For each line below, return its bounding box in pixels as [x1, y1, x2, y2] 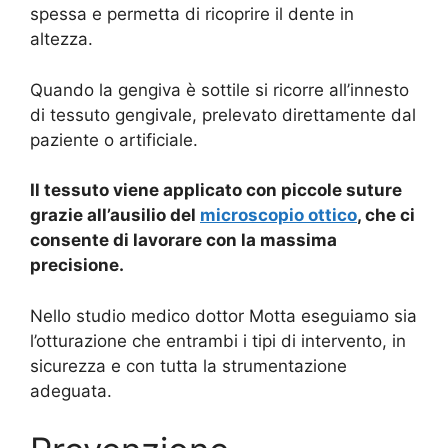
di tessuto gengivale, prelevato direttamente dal [30, 104, 416, 125]
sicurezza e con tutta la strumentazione [30, 355, 347, 376]
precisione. [30, 255, 124, 276]
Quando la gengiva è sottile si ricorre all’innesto [30, 79, 409, 100]
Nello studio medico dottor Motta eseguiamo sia [30, 305, 417, 326]
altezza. [30, 29, 93, 50]
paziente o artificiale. [30, 129, 198, 150]
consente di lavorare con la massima [30, 230, 337, 251]
